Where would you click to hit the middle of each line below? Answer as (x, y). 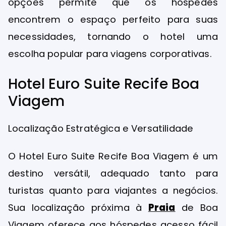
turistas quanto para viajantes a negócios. (113, 191)
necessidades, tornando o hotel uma (113, 36)
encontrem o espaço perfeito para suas (113, 19)
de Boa (196, 208)
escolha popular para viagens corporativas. (110, 53)
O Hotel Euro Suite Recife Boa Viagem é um (113, 156)
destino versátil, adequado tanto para (113, 174)
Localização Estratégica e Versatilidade (101, 129)
